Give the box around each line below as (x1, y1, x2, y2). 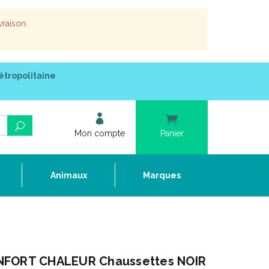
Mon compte (74, 128, 125, 138)
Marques (142, 171, 181, 180)
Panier (160, 128, 184, 138)
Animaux (50, 171, 87, 180)
